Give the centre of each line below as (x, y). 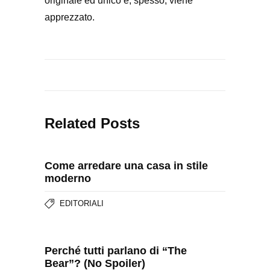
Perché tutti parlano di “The (116, 251)
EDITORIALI (82, 203)
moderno (68, 178)
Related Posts (92, 123)
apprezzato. (70, 17)
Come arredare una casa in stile (126, 166)
